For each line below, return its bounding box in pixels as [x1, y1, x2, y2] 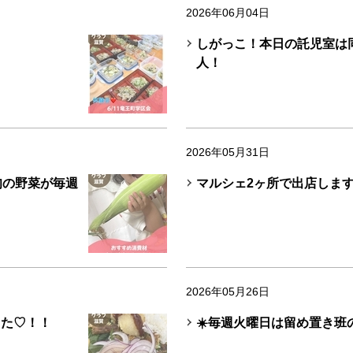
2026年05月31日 [186, 146, 269, 158]
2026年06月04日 [186, 6, 269, 19]
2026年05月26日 [186, 285, 269, 298]
